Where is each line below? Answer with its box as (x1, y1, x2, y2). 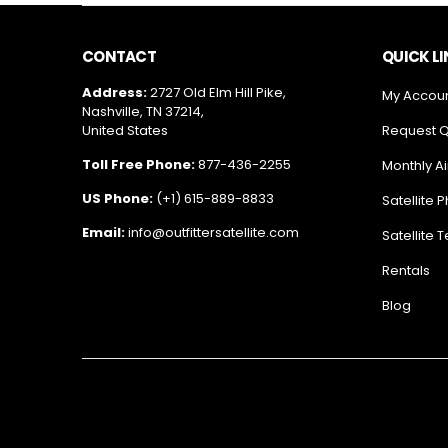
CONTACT (82, 45, 156, 67)
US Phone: (82, 188, 153, 208)
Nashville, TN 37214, (82, 101, 204, 121)
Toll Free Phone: (82, 154, 195, 174)
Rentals (382, 260, 430, 280)
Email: (82, 222, 128, 242)
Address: (82, 82, 150, 102)
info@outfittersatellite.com (128, 222, 299, 242)
